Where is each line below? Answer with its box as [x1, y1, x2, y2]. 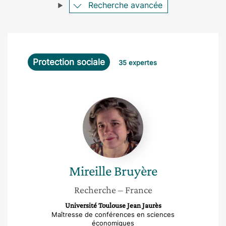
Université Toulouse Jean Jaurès [65, 201, 161, 209]
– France [118, 184, 152, 195]
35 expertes [119, 59, 157, 67]
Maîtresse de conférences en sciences [51, 210, 175, 218]
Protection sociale [33, 57, 105, 67]
